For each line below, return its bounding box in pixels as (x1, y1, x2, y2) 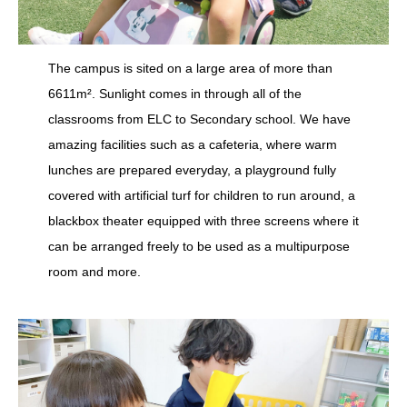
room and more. (47, 263, 144, 279)
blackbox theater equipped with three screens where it (47, 213, 359, 228)
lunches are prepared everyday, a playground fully (47, 162, 336, 177)
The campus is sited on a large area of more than (47, 60, 333, 75)
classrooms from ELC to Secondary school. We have (47, 111, 351, 126)
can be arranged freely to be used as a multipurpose (47, 238, 350, 253)
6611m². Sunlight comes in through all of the (47, 85, 302, 101)
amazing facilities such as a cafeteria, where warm (47, 136, 337, 152)
